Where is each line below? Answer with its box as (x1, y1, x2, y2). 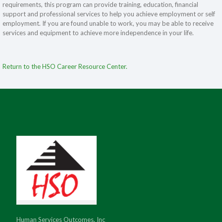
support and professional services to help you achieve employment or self (2, 10, 215, 18)
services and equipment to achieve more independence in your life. (2, 29, 194, 37)
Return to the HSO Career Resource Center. (2, 62, 127, 70)
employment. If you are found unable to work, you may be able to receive (2, 19, 214, 27)
